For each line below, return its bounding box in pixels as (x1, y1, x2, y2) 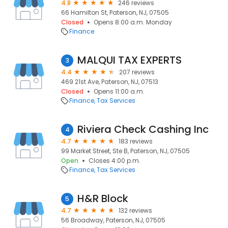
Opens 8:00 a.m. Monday (94, 18, 172, 26)
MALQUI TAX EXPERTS (77, 53, 182, 67)
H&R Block (77, 191, 128, 206)
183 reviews (119, 137, 153, 146)
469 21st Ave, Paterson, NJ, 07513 (61, 77, 158, 86)
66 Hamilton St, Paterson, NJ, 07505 (61, 8, 169, 17)
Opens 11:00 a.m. (94, 87, 145, 96)
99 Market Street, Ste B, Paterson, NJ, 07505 (61, 147, 190, 155)
